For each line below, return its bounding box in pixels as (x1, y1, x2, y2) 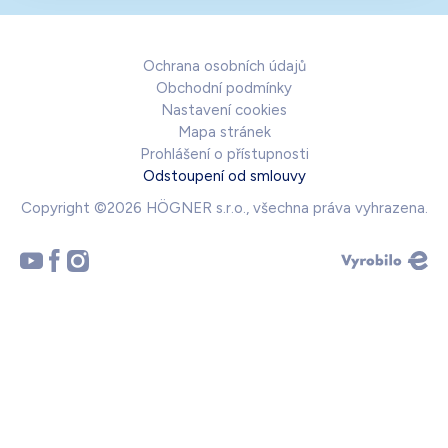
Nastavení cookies (161, 101, 287, 120)
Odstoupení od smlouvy (142, 167, 306, 186)
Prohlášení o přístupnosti (139, 145, 309, 164)
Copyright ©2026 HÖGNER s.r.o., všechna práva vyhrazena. (20, 199, 428, 218)
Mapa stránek (177, 123, 271, 142)
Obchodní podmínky (156, 79, 292, 98)
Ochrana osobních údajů (142, 57, 306, 76)
